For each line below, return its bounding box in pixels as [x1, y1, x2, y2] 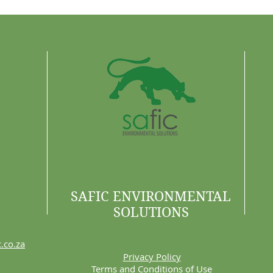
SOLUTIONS [113, 204, 189, 221]
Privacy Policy [122, 250, 181, 263]
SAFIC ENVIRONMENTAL [71, 188, 231, 205]
